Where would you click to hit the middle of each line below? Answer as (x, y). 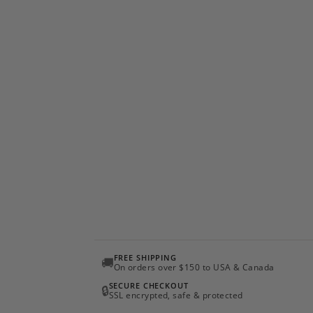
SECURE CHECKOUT (148, 285)
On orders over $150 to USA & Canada (194, 267)
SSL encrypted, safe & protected (176, 295)
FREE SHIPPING (145, 257)
